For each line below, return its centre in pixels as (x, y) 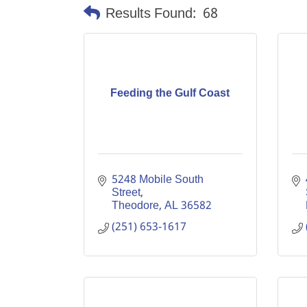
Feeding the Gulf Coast (170, 94)
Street (126, 193)
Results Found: (151, 14)
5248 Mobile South (158, 180)
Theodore (135, 206)
